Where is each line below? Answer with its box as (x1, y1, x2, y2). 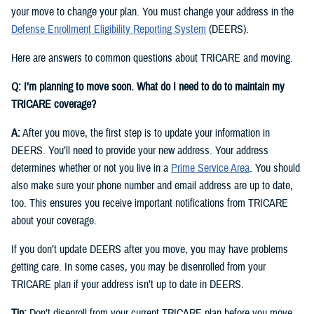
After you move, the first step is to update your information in (20, 126, 270, 141)
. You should (250, 161, 300, 176)
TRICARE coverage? (11, 97, 96, 112)
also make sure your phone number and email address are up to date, (11, 179, 293, 193)
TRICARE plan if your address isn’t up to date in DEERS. (11, 278, 244, 292)
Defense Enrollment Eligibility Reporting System (11, 22, 206, 37)
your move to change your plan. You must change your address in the (11, 5, 294, 20)
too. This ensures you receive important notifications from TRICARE (11, 196, 288, 211)
